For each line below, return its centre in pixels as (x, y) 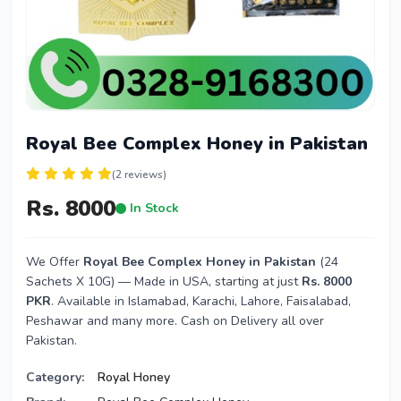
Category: (55, 377)
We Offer (55, 262)
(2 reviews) (139, 175)
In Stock (153, 208)
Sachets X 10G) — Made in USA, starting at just (164, 282)
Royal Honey (134, 377)
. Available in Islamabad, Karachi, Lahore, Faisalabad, (201, 301)
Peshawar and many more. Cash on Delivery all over (175, 321)
